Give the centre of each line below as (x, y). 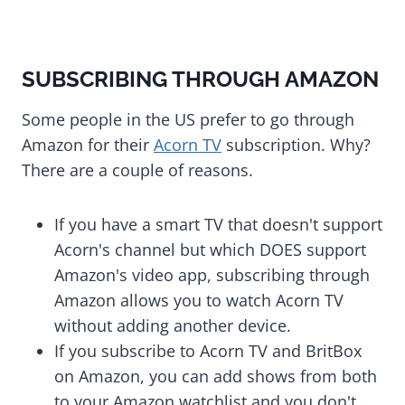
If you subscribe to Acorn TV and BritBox (208, 351)
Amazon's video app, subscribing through (212, 275)
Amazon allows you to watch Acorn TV (199, 301)
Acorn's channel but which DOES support (210, 250)
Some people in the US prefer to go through (188, 120)
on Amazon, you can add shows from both (216, 377)
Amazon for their (88, 145)
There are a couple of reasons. (140, 170)
